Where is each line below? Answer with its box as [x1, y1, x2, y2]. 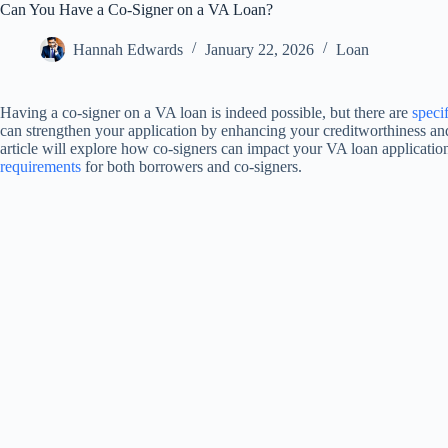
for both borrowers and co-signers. [81, 157, 302, 175]
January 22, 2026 [205, 40, 314, 58]
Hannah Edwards [73, 40, 183, 58]
